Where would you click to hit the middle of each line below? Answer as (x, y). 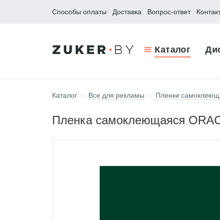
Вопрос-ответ (169, 12)
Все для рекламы (116, 95)
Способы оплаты (79, 12)
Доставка (127, 12)
